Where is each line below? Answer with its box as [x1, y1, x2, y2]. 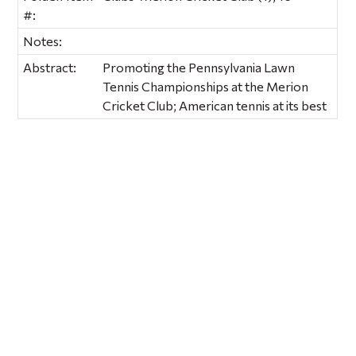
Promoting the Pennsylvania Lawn [103, 59, 296, 75]
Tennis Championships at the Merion [103, 78, 309, 94]
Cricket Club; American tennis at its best [103, 97, 327, 113]
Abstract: [23, 59, 77, 75]
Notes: [23, 33, 63, 48]
